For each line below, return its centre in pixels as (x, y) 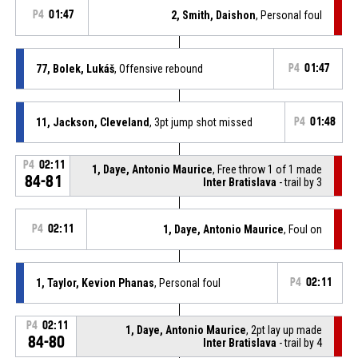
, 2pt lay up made (284, 330)
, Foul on (303, 229)
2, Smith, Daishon (214, 15)
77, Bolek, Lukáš (75, 68)
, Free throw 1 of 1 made (268, 169)
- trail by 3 (300, 182)
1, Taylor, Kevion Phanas (95, 282)
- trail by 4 (300, 342)
